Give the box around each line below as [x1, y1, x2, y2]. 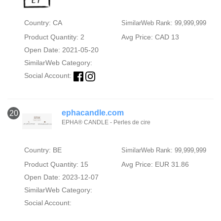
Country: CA [24, 19, 62, 27]
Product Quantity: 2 [24, 33, 84, 41]
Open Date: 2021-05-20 [24, 46, 99, 54]
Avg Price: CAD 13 [121, 33, 179, 41]
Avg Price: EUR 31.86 [121, 160, 189, 168]
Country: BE [24, 146, 62, 154]
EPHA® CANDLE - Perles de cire [62, 118, 150, 126]
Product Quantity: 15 [24, 160, 88, 168]
